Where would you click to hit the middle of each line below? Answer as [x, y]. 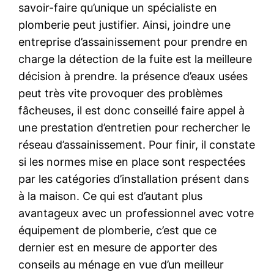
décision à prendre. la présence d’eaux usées [133, 76]
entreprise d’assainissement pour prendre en [133, 42]
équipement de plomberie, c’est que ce [118, 230]
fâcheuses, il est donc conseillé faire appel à [132, 110]
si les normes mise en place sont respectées [132, 161]
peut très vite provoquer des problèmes [121, 93]
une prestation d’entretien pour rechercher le [135, 127]
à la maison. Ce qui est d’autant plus [111, 196]
